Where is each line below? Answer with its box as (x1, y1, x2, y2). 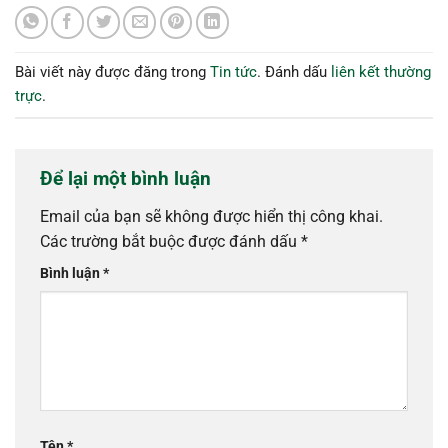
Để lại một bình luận (40, 167, 216, 191)
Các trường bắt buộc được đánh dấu (40, 231, 301, 251)
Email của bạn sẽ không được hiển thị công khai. (40, 206, 383, 226)
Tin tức (210, 63, 257, 82)
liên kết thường (331, 63, 431, 82)
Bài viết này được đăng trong (15, 63, 210, 82)
